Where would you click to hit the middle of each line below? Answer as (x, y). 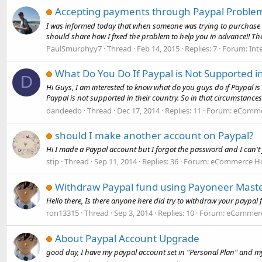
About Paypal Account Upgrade (127, 238)
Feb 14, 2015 (158, 48)
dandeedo (64, 110)
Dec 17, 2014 (138, 110)
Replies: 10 (176, 213)
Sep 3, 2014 (133, 213)
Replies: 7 (201, 48)
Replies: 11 (183, 110)
